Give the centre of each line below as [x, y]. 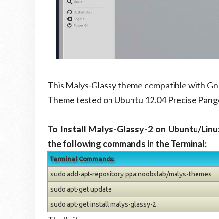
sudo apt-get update [81, 189]
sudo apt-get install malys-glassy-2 [103, 204]
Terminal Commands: [82, 159]
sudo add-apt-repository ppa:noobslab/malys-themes [131, 174]
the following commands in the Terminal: [127, 143]
